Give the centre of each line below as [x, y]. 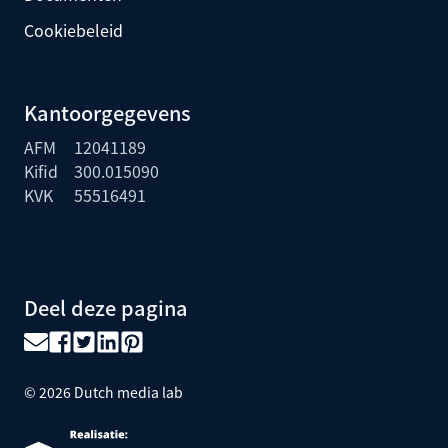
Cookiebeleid [73, 30]
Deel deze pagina [106, 308]
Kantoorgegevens [107, 113]
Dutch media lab [128, 392]
